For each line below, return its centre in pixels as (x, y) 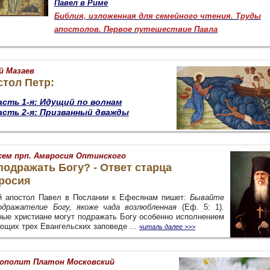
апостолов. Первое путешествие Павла (136, 29)
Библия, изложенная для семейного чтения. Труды (158, 16)
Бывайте (207, 197)
